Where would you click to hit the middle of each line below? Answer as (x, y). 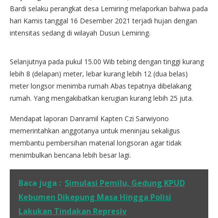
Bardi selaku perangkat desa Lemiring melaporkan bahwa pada (109, 8)
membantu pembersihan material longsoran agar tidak (96, 143)
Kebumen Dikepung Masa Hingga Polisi (95, 197)
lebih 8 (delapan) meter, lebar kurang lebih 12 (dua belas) (99, 73)
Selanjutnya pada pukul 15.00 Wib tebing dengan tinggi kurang (107, 61)
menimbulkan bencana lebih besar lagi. (70, 155)
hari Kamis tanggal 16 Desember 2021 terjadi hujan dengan (103, 20)
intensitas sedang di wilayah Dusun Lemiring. (80, 33)
